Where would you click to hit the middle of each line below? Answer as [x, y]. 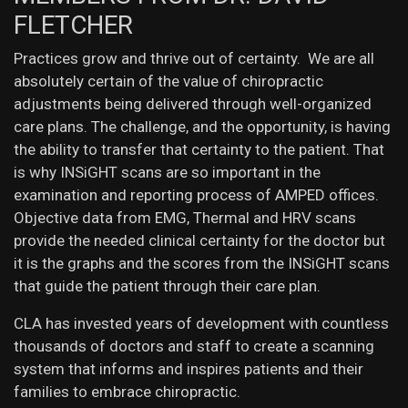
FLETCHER [73, 25]
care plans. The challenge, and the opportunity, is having [202, 127]
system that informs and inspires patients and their [189, 369]
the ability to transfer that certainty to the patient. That [199, 150]
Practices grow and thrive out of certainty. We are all [194, 59]
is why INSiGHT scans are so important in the [167, 173]
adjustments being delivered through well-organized [193, 104]
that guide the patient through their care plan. [167, 286]
